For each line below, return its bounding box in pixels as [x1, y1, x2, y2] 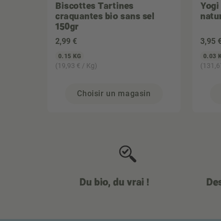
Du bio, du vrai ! [79, 175, 149, 188]
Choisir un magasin [77, 89, 151, 98]
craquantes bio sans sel [55, 10, 155, 22]
